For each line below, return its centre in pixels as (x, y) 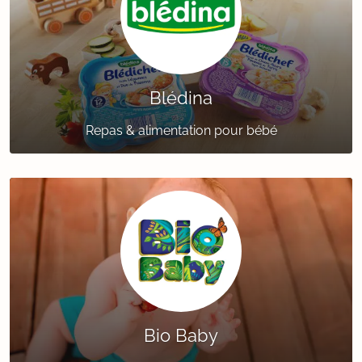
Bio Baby (181, 336)
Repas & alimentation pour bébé (181, 131)
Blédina (181, 98)
